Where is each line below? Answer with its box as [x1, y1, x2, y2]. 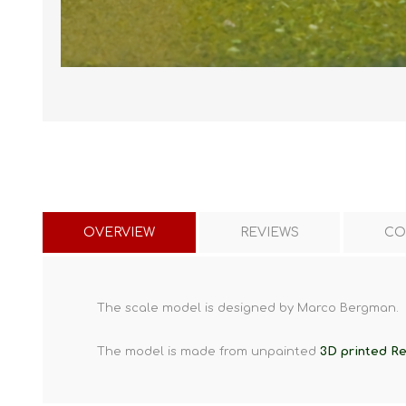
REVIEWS [240, 225, 299, 239]
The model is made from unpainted [97, 344, 320, 358]
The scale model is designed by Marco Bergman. [97, 301, 399, 314]
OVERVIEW [83, 225, 155, 239]
